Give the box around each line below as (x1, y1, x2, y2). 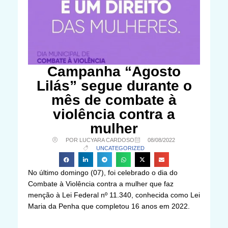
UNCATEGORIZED (96, 145, 145, 151)
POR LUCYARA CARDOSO (65, 136, 134, 143)
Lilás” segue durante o (36, 77, 192, 94)
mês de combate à (51, 92, 177, 108)
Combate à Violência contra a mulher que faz (28, 179, 174, 188)
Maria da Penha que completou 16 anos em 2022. (28, 202, 190, 210)
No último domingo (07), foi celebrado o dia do (28, 168, 178, 177)
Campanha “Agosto (47, 63, 181, 79)
